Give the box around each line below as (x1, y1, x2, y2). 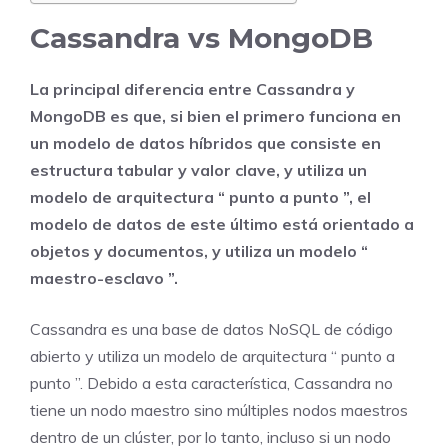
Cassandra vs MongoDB (30, 20, 373, 55)
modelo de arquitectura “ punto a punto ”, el (30, 186, 371, 207)
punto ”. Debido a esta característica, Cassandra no (30, 372, 393, 393)
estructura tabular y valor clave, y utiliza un (30, 159, 367, 180)
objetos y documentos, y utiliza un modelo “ (30, 240, 368, 261)
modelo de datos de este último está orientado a (30, 213, 414, 234)
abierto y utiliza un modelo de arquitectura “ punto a (30, 345, 395, 366)
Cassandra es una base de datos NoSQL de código (30, 318, 393, 339)
